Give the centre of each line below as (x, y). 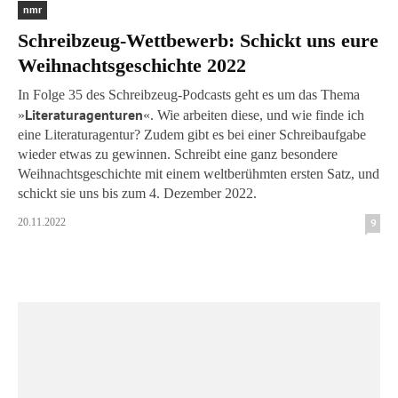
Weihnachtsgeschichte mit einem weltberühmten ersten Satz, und (199, 174)
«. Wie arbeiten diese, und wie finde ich (254, 115)
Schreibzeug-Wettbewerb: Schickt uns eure (198, 40)
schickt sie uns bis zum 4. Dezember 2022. (137, 193)
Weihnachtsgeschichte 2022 (132, 65)
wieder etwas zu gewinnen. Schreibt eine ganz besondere (178, 154)
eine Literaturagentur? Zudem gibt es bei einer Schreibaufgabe (192, 135)
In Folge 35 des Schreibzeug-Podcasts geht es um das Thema (189, 95)
